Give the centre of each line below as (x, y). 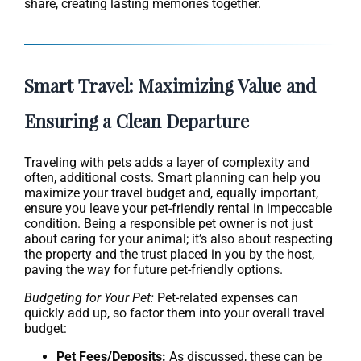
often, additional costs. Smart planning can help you (172, 178)
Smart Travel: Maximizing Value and (170, 85)
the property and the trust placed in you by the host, (169, 255)
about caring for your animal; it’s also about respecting (178, 239)
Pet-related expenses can (226, 298)
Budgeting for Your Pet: (89, 298)
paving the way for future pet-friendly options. (154, 270)
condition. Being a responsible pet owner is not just (168, 224)
